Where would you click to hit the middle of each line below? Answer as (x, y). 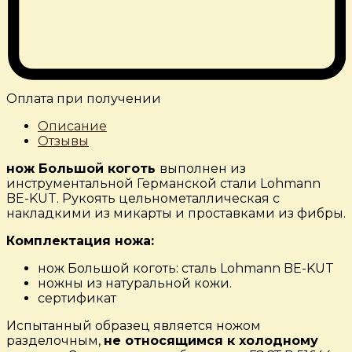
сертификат (79, 299)
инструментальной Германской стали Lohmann (163, 184)
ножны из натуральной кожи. (135, 284)
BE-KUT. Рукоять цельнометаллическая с (143, 199)
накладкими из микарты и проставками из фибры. (176, 214)
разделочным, (55, 341)
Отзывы (63, 141)
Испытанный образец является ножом (134, 326)
